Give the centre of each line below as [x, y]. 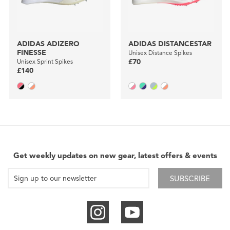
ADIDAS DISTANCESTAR [170, 44]
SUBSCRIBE [190, 179]
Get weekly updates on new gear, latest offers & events [115, 156]
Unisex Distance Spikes [160, 53]
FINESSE [31, 53]
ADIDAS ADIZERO [48, 44]
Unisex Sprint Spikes [45, 62]
